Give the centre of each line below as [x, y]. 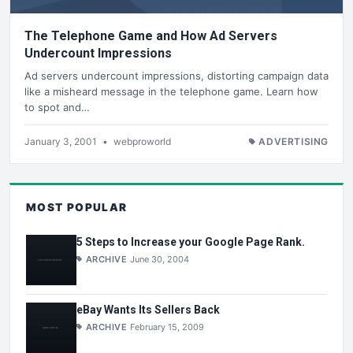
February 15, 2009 [167, 327]
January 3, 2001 [62, 141]
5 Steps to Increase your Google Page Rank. [191, 242]
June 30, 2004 [160, 260]
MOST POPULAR [77, 207]
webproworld [142, 141]
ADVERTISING [294, 141]
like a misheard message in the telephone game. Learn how [171, 91]
